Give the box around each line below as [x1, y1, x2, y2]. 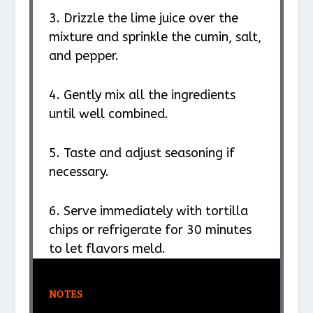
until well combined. [48, 106, 168, 122]
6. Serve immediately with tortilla [48, 203, 248, 219]
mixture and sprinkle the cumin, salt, [48, 29, 261, 45]
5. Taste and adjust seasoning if [48, 145, 235, 161]
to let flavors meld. [48, 240, 166, 256]
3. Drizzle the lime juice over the [48, 10, 238, 27]
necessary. [48, 163, 109, 180]
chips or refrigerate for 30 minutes [48, 221, 252, 238]
